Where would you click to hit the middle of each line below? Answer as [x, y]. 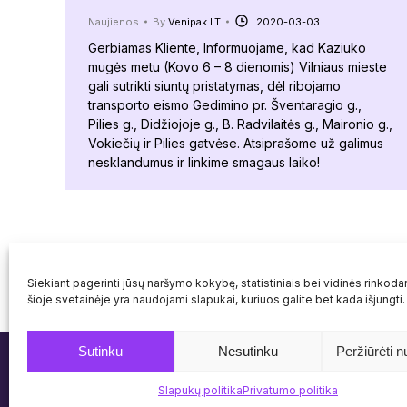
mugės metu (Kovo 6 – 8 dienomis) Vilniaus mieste [238, 67]
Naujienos [114, 22]
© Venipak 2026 [106, 377]
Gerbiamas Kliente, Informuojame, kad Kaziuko [227, 48]
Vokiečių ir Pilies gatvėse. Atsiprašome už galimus [236, 144]
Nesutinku [248, 351]
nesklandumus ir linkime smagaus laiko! [204, 163]
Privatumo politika [290, 390]
